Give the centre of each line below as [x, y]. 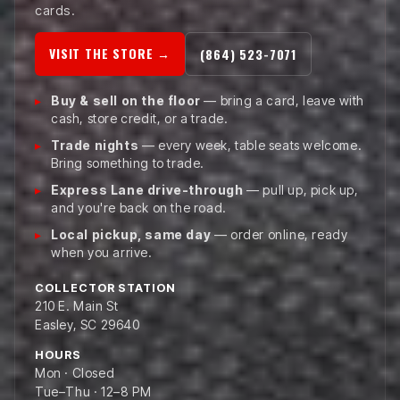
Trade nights [95, 145]
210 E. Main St [77, 305]
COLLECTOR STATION [105, 287]
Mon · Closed [75, 372]
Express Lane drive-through [147, 189]
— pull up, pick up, [301, 189]
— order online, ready [279, 234]
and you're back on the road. [139, 207]
